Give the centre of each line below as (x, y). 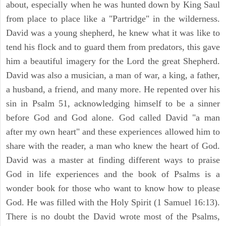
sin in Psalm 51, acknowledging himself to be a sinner (113, 103)
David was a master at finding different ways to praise (113, 160)
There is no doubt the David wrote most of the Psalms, (113, 216)
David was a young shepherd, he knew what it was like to (113, 33)
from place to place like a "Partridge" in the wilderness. (113, 18)
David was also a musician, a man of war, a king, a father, (113, 75)
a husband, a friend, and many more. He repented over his (113, 89)
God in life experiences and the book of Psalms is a (113, 174)
